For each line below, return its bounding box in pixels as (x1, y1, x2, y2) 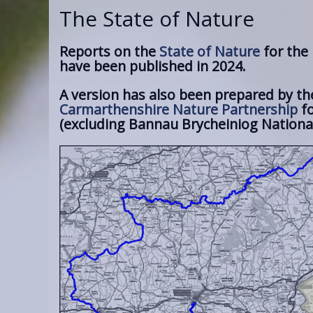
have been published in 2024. (59, 56, 246, 75)
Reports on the (59, 41, 159, 61)
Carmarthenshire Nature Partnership (59, 99, 298, 119)
